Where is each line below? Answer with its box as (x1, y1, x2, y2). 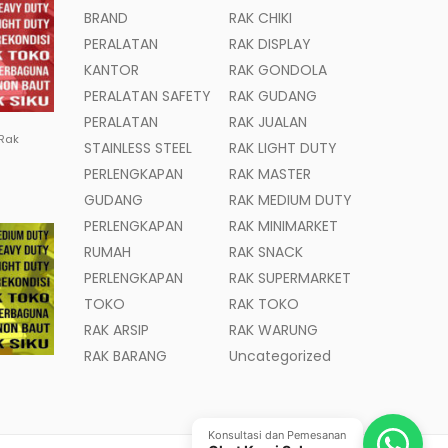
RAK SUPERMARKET (229, 268, 352, 288)
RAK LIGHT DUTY (229, 138, 338, 158)
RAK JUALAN (229, 112, 308, 132)
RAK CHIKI (229, 8, 293, 28)
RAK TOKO (229, 294, 300, 314)
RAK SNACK (229, 242, 304, 262)
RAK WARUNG (229, 320, 319, 340)
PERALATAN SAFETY (83, 86, 211, 106)
